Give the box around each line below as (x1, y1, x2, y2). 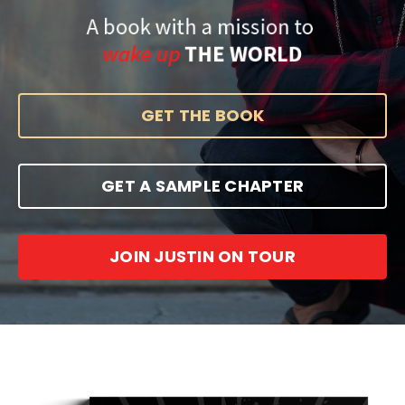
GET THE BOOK (140, 104, 265, 127)
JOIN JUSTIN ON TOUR (109, 245, 296, 268)
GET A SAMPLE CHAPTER (101, 174, 304, 198)
